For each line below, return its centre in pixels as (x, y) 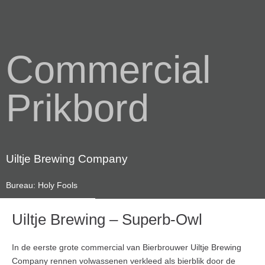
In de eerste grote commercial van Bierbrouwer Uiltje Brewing (127, 247)
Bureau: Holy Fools (42, 185)
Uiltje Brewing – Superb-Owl (107, 219)
